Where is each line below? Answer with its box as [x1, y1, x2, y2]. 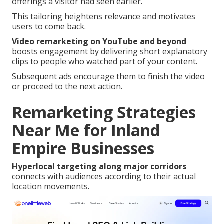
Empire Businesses [12, 137, 154, 159]
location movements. [12, 180, 89, 192]
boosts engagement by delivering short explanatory [12, 45, 207, 57]
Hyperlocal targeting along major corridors [12, 160, 186, 172]
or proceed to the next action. [12, 80, 122, 92]
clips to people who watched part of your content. [12, 55, 197, 67]
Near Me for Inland [12, 119, 160, 141]
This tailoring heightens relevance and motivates [12, 10, 195, 22]
